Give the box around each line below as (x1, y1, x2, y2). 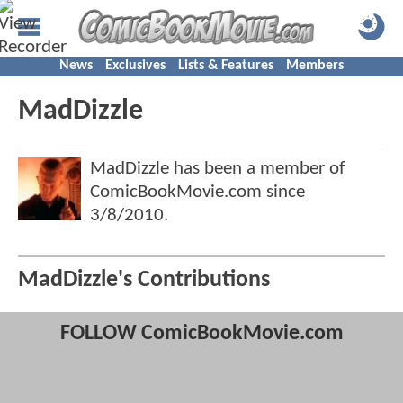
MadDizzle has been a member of (90, 159, 345, 178)
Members (286, 58, 344, 73)
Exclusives (105, 58, 166, 73)
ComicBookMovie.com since (90, 183, 305, 201)
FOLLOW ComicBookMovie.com (59, 323, 344, 345)
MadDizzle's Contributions (18, 269, 270, 292)
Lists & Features (178, 58, 273, 73)
